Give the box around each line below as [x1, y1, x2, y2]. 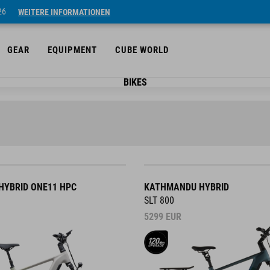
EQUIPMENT [48, 45, 97, 55]
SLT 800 [144, 195, 174, 206]
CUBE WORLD [115, 45, 169, 55]
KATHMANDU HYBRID [144, 181, 229, 193]
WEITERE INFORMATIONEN [18, 7, 110, 17]
